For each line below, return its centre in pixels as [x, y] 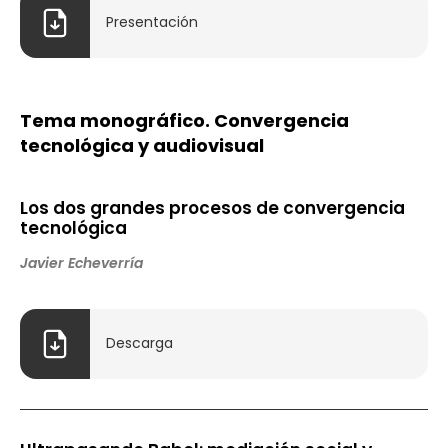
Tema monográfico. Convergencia [184, 120]
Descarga [139, 343]
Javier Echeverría [81, 262]
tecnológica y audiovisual [142, 145]
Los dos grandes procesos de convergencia [212, 207]
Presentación [152, 22]
